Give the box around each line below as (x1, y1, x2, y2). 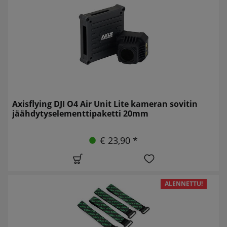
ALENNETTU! (165, 179, 203, 188)
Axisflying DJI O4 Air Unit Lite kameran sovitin (12, 98, 198, 109)
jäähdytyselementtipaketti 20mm (12, 107, 148, 119)
